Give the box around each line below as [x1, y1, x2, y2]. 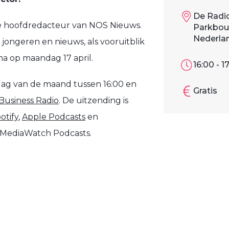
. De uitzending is [59, 96, 128, 106]
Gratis [193, 86, 217, 96]
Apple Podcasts [22, 112, 85, 122]
